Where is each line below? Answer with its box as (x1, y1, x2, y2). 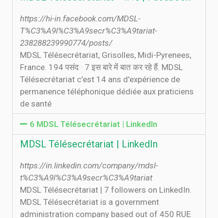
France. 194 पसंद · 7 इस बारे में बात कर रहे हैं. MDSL (20, 62, 183, 72)
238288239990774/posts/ (20, 38, 112, 48)
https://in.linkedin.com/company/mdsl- (20, 161, 158, 170)
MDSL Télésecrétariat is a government (20, 197, 159, 207)
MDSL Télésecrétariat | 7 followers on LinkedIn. (20, 185, 192, 195)
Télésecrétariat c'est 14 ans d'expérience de (20, 74, 180, 84)
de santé (20, 99, 52, 109)
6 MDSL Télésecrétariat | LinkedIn (30, 119, 158, 129)
